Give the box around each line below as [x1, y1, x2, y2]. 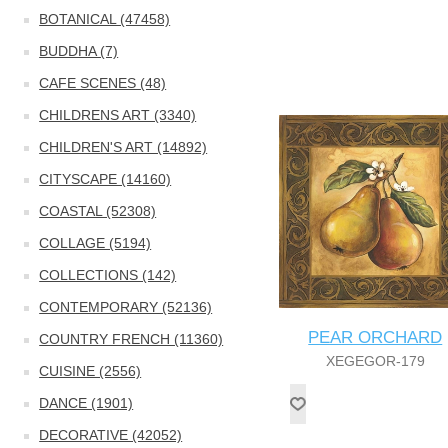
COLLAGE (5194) [39, 235, 152, 251]
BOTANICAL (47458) [39, 11, 171, 27]
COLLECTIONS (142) [39, 267, 177, 283]
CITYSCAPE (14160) [39, 171, 172, 187]
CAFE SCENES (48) [39, 75, 167, 91]
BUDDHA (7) [39, 43, 119, 59]
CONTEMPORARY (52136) [39, 299, 213, 315]
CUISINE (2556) [39, 363, 142, 379]
